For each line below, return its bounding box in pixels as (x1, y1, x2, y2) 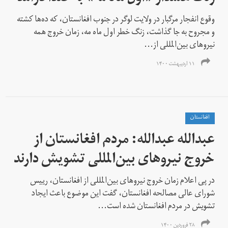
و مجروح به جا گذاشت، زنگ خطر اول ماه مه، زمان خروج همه (34, 23, 215, 42)
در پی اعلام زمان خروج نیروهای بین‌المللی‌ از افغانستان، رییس (30, 172, 215, 191)
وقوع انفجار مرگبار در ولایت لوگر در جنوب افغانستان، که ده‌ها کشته (17, 11, 215, 30)
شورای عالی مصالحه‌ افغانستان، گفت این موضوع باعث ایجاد (32, 185, 215, 204)
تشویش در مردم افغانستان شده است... (98, 197, 215, 216)
